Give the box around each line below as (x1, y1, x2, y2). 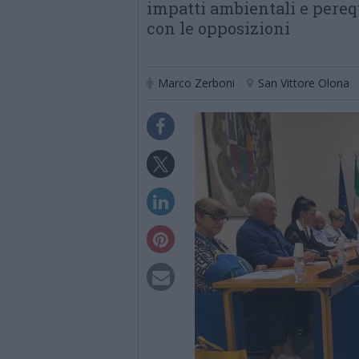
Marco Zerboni (158, 75, 235, 91)
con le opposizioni (147, 18, 290, 38)
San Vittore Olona (258, 75, 349, 91)
